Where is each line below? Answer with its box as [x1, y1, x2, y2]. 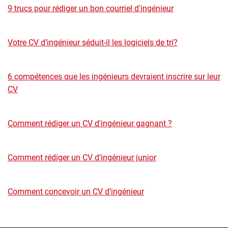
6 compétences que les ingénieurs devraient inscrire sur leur [8, 71, 220, 81]
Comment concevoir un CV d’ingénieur [8, 186, 144, 196]
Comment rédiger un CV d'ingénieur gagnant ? [8, 118, 172, 128]
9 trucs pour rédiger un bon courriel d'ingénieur [8, 3, 174, 13]
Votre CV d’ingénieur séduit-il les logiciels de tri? [8, 37, 178, 47]
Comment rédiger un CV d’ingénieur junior [8, 152, 156, 162]
